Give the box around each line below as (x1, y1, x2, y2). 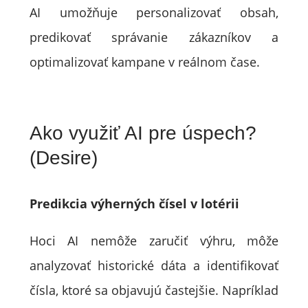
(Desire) (29, 147, 98, 168)
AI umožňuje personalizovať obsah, (29, 4, 279, 21)
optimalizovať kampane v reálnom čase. (29, 54, 260, 70)
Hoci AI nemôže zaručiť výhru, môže (29, 232, 279, 249)
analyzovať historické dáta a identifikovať (29, 257, 279, 274)
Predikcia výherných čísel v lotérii (29, 195, 239, 212)
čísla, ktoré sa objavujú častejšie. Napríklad (29, 282, 279, 298)
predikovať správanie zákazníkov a (29, 29, 279, 45)
